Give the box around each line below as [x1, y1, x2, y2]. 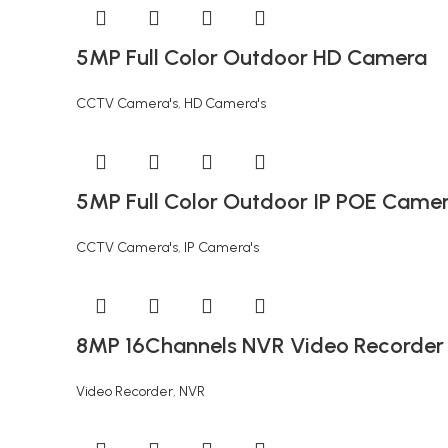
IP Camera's [184, 239, 259, 256]
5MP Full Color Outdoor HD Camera [76, 44, 427, 71]
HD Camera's [184, 95, 266, 112]
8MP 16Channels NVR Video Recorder [76, 332, 444, 359]
